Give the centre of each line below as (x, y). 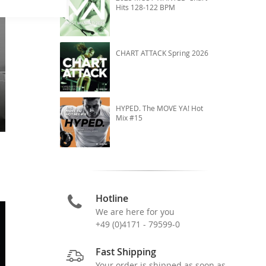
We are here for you (135, 211)
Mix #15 (129, 118)
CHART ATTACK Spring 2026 (162, 53)
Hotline (112, 198)
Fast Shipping (126, 251)
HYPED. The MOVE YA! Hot (159, 108)
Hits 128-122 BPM (145, 7)
